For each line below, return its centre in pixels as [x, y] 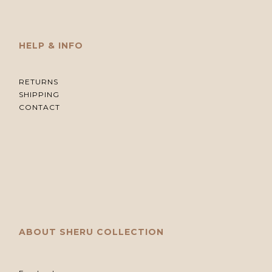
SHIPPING [39, 95]
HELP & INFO [51, 46]
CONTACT [39, 107]
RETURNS [39, 82]
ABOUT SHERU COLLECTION [91, 232]
